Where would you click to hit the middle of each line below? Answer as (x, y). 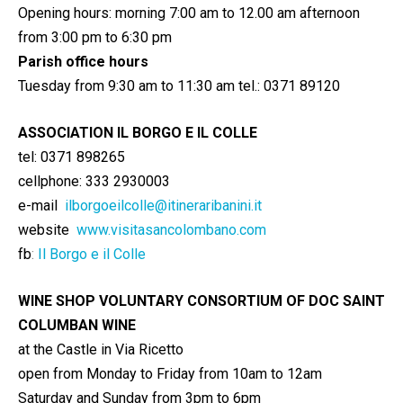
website (45, 229)
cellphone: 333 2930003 (94, 181)
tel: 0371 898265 (72, 157)
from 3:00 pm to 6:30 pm (95, 37)
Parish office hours (83, 61)
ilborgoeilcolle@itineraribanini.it (163, 205)
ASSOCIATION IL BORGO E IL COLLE (139, 132)
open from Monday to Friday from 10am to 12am (170, 373)
